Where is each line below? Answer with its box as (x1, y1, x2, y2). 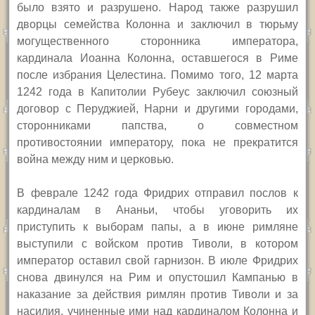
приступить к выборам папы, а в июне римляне (17, 221, 298, 233)
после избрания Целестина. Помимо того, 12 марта (17, 69, 298, 82)
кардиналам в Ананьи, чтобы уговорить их (17, 204, 298, 217)
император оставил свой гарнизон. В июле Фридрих (17, 255, 298, 267)
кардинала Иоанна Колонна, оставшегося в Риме (17, 52, 298, 65)
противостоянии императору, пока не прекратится (17, 136, 298, 149)
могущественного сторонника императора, (17, 35, 298, 48)
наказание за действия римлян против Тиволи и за (17, 288, 298, 301)
